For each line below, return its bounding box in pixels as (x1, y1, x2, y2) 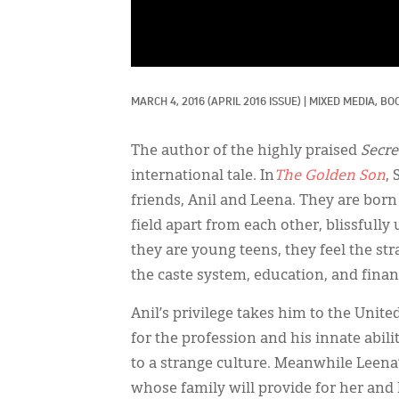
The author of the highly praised (131, 143, 361, 159)
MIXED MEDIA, (309, 96, 380, 108)
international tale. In (131, 168, 274, 183)
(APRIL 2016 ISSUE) (208, 96, 301, 108)
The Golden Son (274, 168, 386, 183)
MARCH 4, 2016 (131, 96, 205, 108)
